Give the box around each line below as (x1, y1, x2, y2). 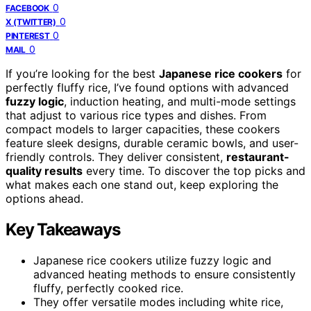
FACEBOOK (6, 2, 49, 13)
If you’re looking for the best (6, 66, 159, 81)
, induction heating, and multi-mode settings (64, 94, 296, 108)
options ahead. (6, 191, 83, 205)
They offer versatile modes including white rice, (33, 294, 283, 309)
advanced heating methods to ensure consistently (33, 267, 296, 281)
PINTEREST (6, 30, 50, 41)
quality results (6, 163, 83, 178)
